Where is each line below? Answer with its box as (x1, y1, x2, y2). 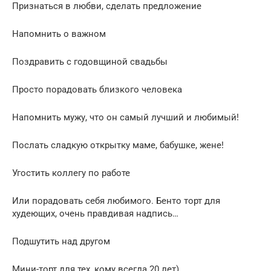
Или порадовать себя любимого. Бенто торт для (12, 195, 220, 207)
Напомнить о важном (12, 28, 106, 40)
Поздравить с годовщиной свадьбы (12, 56, 168, 68)
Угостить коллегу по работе (12, 168, 130, 179)
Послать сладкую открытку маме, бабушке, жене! (12, 140, 224, 151)
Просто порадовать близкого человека (12, 84, 182, 96)
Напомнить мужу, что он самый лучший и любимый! (12, 112, 239, 123)
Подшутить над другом (12, 236, 110, 247)
